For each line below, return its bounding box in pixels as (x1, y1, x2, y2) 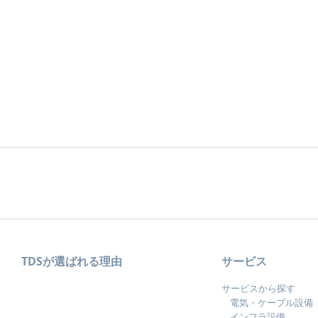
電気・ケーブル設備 (230, 296, 314, 309)
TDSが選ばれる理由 (21, 253, 122, 269)
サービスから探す (221, 282, 296, 295)
